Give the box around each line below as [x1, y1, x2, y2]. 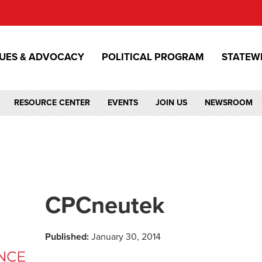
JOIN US [156, 98, 187, 108]
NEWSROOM [205, 98, 253, 108]
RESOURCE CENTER [14, 98, 90, 108]
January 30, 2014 [89, 231, 161, 243]
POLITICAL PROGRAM [102, 51, 204, 63]
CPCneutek [45, 191, 165, 219]
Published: [45, 231, 89, 243]
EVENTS [108, 98, 138, 108]
